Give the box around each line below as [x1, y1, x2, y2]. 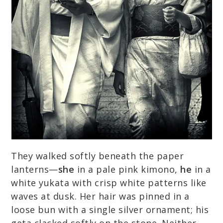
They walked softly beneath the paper [11, 150, 184, 162]
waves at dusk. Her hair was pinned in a [11, 190, 190, 202]
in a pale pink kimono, [74, 163, 181, 175]
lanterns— [11, 163, 58, 175]
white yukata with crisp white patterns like [11, 177, 207, 189]
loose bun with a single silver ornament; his [11, 204, 209, 216]
